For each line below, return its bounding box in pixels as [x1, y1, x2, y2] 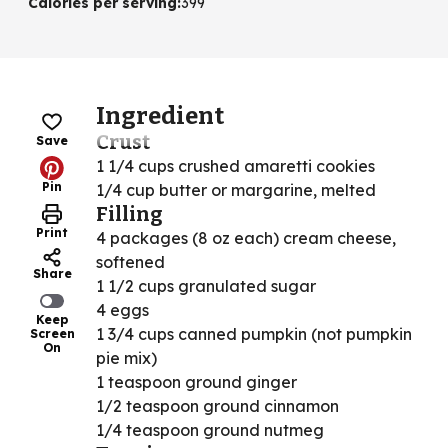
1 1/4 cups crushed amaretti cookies [96, 155, 375, 176]
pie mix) [96, 347, 157, 368]
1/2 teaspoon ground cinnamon [96, 395, 339, 416]
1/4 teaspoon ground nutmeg [96, 419, 324, 440]
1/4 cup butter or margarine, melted [96, 179, 376, 200]
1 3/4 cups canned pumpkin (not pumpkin [96, 323, 412, 344]
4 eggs [96, 299, 149, 320]
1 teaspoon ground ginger [96, 371, 297, 392]
